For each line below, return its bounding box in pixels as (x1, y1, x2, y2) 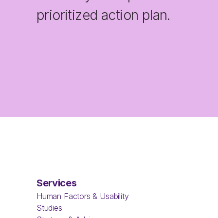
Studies (36, 203, 62, 213)
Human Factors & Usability (36, 191, 129, 201)
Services (36, 177, 77, 189)
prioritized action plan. (36, 6, 170, 23)
